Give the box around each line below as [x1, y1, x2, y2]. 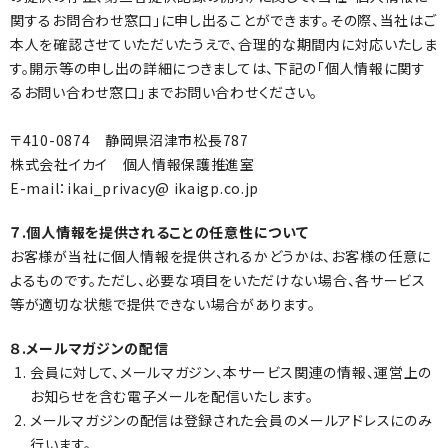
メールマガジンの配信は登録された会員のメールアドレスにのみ [30, 410, 433, 430]
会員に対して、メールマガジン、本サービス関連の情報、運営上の [30, 362, 433, 382]
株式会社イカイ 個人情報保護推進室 [10, 154, 255, 174]
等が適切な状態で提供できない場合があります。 [10, 294, 316, 314]
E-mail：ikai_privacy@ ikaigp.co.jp [10, 178, 260, 198]
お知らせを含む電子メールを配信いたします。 [30, 386, 314, 406]
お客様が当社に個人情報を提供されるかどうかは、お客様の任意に [10, 246, 432, 266]
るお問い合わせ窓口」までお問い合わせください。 [10, 82, 319, 102]
